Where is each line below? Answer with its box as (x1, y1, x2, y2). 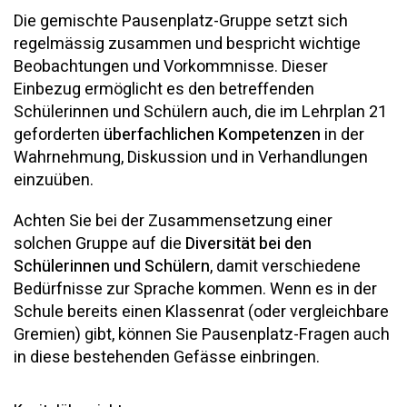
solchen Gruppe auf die (14, 232, 185, 257)
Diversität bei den (185, 232, 312, 257)
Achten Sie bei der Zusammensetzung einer (14, 209, 333, 234)
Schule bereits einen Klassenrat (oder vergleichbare (14, 300, 389, 325)
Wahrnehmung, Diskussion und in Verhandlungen (14, 145, 368, 171)
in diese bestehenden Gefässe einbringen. (14, 345, 320, 371)
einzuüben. (14, 168, 94, 194)
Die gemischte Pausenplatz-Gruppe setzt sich (14, 9, 348, 35)
